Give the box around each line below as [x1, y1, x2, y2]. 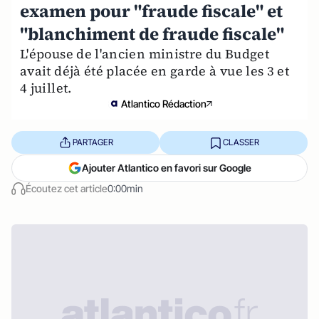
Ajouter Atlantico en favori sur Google [82, 161, 251, 174]
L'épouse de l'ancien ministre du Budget [20, 44, 270, 63]
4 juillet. [20, 78, 72, 97]
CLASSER [222, 137, 259, 148]
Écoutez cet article [26, 182, 108, 194]
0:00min [108, 182, 143, 194]
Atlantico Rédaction [121, 97, 206, 110]
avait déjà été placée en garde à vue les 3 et [20, 61, 290, 80]
